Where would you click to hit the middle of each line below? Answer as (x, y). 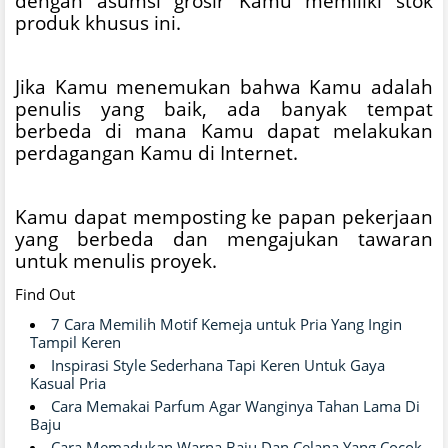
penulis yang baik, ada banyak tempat (224, 109)
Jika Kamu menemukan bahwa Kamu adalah (224, 87)
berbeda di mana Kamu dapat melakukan (224, 131)
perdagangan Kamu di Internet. (156, 153)
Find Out (45, 294)
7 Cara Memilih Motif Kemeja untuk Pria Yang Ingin (226, 324)
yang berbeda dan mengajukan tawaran (224, 239)
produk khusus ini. (98, 23)
